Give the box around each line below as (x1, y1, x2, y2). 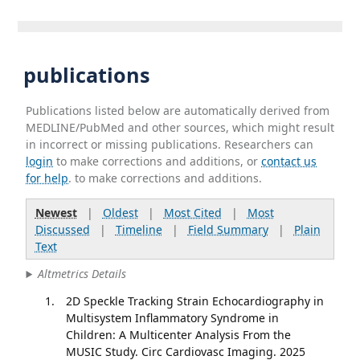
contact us (261, 153, 317, 169)
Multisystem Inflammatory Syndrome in (65, 309, 279, 325)
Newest (35, 204, 77, 220)
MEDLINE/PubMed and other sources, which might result (26, 119, 335, 135)
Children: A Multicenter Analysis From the (65, 326, 291, 342)
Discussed (35, 221, 90, 237)
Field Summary (187, 221, 268, 237)
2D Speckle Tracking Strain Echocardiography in (65, 292, 324, 309)
